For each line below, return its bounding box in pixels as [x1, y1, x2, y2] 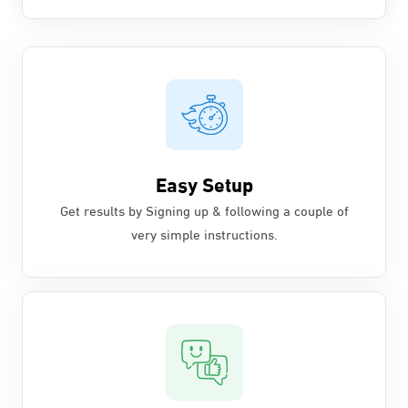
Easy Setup [155, 168, 253, 198]
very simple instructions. [130, 222, 278, 243]
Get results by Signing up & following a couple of [59, 199, 349, 219]
